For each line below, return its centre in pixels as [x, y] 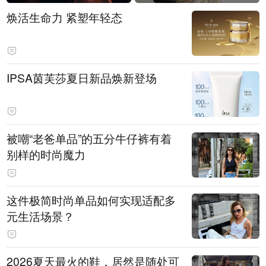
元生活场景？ [41, 216]
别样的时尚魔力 [46, 155]
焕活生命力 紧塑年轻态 [65, 17]
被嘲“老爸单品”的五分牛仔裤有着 [89, 139]
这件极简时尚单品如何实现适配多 [91, 200]
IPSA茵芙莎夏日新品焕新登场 [82, 77]
